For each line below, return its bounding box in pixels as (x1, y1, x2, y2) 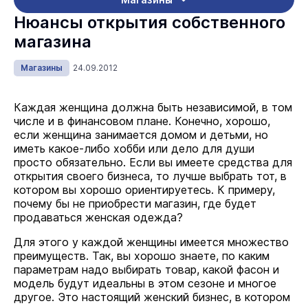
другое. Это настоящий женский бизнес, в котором (14, 290, 290, 304)
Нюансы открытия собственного (14, 12, 285, 32)
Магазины (21, 63, 63, 73)
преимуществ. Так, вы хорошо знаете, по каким (14, 249, 269, 263)
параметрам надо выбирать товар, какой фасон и (14, 263, 279, 276)
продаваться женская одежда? (14, 210, 183, 224)
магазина (14, 32, 91, 52)
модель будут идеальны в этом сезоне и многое (14, 276, 276, 290)
